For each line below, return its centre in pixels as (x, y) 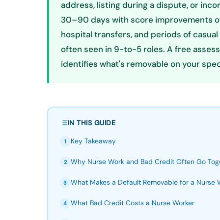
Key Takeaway (93, 141)
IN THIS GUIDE (91, 123)
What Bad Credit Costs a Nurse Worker (132, 203)
